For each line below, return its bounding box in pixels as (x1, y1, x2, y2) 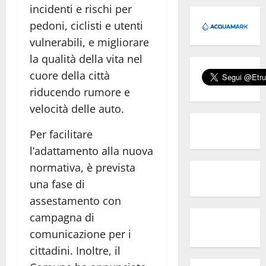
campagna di (30, 210, 94, 224)
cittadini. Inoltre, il (30, 243, 121, 258)
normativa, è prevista (30, 160, 135, 175)
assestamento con (30, 193, 121, 208)
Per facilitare (30, 126, 93, 141)
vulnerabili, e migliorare (30, 34, 149, 49)
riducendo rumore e (30, 84, 130, 99)
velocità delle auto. (30, 101, 124, 116)
